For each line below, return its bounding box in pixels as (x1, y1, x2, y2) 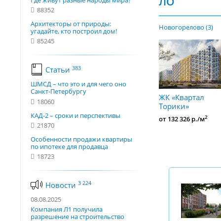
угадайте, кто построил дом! (31, 27, 117, 36)
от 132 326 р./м (159, 114, 205, 124)
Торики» (159, 101, 189, 111)
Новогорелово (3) (159, 23, 213, 32)
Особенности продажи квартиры (31, 134, 132, 144)
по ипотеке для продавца (31, 142, 108, 151)
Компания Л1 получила (31, 205, 103, 214)
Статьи (45, 65, 72, 75)
